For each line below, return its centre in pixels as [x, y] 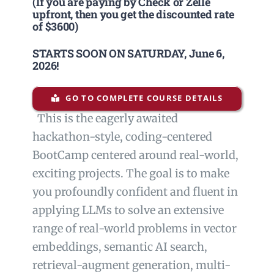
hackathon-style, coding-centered [123, 137]
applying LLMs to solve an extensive [128, 210]
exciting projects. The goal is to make [131, 174]
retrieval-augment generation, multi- [132, 265]
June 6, [206, 54]
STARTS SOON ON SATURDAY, [111, 54]
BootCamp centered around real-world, [136, 155]
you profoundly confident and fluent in [135, 192]
